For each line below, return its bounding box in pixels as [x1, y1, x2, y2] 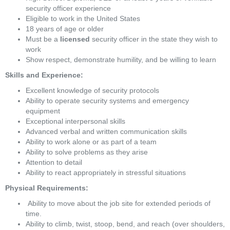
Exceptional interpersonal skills [26, 117, 125, 125]
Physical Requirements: [5, 184, 88, 192]
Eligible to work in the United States [26, 14, 140, 23]
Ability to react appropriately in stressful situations [26, 168, 188, 177]
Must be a [26, 35, 60, 43]
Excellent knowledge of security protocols [26, 86, 159, 94]
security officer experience [26, 4, 111, 12]
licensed [60, 35, 90, 43]
